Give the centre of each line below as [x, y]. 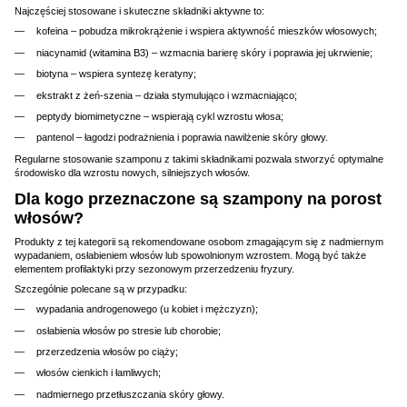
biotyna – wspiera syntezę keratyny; [116, 74]
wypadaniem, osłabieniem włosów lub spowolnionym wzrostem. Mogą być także [190, 256]
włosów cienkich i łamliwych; [99, 373]
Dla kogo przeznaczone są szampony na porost [198, 199]
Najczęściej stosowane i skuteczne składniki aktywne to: [139, 11]
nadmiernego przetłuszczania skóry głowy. [130, 394]
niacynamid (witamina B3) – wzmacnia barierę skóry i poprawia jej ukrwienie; [204, 52]
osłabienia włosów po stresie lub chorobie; [129, 330]
